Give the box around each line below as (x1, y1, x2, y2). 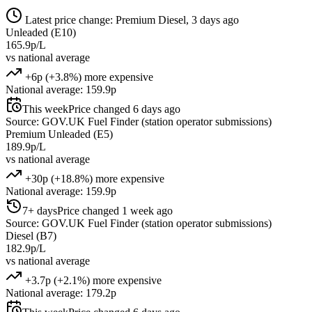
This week (22, 102, 68, 115)
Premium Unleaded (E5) (6, 127, 113, 140)
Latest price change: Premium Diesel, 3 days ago (22, 13, 239, 26)
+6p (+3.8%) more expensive (22, 70, 153, 83)
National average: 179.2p (6, 286, 116, 299)
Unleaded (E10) (6, 26, 76, 38)
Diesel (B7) (6, 229, 56, 242)
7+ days (22, 204, 57, 217)
